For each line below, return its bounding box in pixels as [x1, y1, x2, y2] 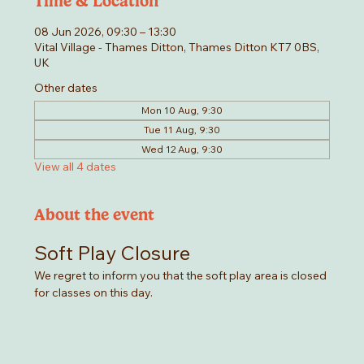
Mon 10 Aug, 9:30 [141, 104, 223, 117]
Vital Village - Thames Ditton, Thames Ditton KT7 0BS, [34, 40, 320, 55]
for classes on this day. [34, 285, 156, 301]
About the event [34, 205, 155, 225]
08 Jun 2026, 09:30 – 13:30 [34, 24, 177, 40]
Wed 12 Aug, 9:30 [141, 143, 223, 156]
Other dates [34, 80, 98, 96]
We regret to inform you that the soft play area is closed [34, 268, 330, 284]
